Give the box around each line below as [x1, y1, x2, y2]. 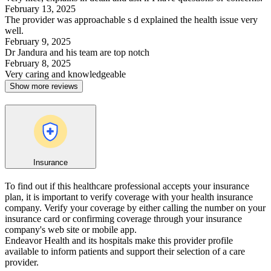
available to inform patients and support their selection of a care [5, 246, 245, 257]
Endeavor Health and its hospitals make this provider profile [5, 235, 233, 246]
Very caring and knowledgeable [5, 68, 126, 79]
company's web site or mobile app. [5, 224, 137, 235]
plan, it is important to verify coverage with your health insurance [5, 192, 253, 203]
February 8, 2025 [5, 57, 71, 68]
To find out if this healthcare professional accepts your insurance [5, 181, 249, 192]
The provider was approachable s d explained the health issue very [5, 14, 258, 25]
